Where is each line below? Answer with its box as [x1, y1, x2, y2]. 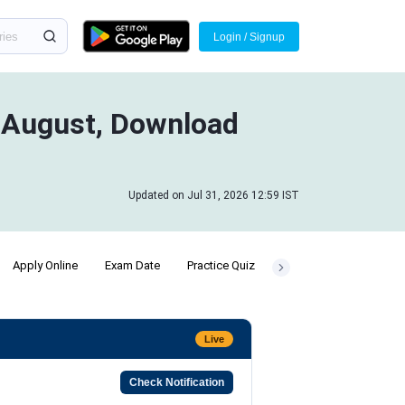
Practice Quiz [187, 259, 255, 272]
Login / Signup [213, 30, 285, 43]
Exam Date [105, 259, 160, 272]
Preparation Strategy [282, 259, 389, 272]
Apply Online [13, 259, 78, 272]
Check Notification [128, 376, 224, 389]
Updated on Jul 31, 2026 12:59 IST [128, 189, 299, 202]
